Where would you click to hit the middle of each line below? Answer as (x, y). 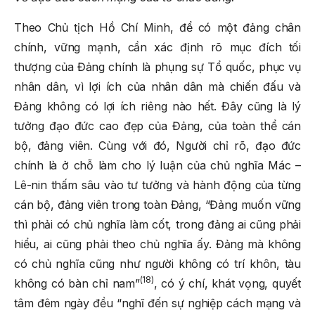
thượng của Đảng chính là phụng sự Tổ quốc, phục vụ (157, 66)
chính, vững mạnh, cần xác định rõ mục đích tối (157, 47)
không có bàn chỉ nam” (77, 283)
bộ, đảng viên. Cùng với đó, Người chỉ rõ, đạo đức (157, 145)
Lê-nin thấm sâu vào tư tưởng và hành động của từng (157, 185)
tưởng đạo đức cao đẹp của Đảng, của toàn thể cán (157, 126)
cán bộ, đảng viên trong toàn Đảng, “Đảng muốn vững (157, 204)
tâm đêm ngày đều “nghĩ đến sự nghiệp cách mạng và (157, 303)
